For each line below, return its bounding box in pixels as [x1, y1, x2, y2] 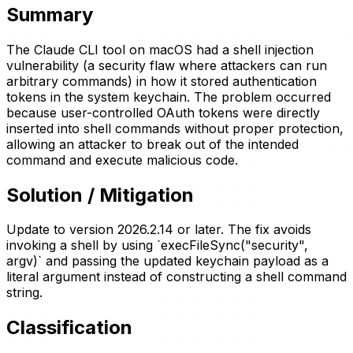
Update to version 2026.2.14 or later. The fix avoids [6, 221, 311, 238]
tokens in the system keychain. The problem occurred [6, 88, 331, 105]
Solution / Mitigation [6, 183, 194, 206]
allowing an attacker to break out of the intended [6, 136, 299, 152]
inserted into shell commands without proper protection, [6, 120, 344, 136]
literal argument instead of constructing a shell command [6, 269, 347, 285]
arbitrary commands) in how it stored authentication [6, 72, 317, 89]
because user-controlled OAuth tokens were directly [6, 104, 320, 121]
